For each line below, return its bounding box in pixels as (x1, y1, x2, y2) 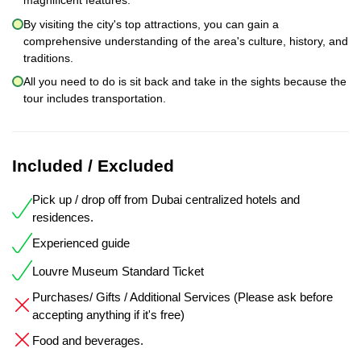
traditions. (23, 51, 73, 64)
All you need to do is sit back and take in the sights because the (23, 75, 346, 89)
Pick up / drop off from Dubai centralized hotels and (32, 193, 300, 207)
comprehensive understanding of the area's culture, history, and (23, 34, 348, 48)
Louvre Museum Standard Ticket (32, 263, 204, 278)
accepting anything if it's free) (32, 307, 185, 322)
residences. (32, 210, 93, 225)
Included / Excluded (12, 156, 174, 176)
